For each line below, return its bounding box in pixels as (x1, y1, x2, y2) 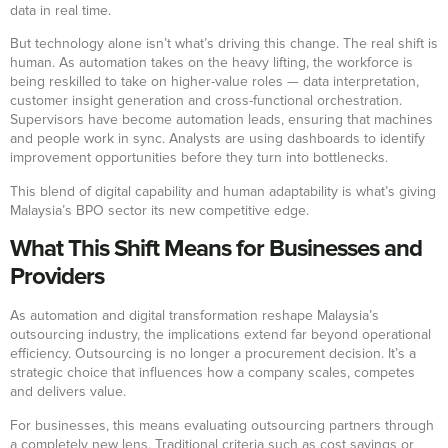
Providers (10, 262, 104, 292)
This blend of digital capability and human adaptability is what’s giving (10, 184, 436, 199)
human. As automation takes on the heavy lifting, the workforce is (10, 56, 413, 71)
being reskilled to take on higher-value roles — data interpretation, (10, 75, 419, 90)
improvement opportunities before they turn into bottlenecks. (10, 151, 388, 166)
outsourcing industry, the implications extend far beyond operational (10, 328, 431, 343)
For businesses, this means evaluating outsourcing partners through (10, 418, 434, 433)
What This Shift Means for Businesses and (10, 234, 422, 264)
